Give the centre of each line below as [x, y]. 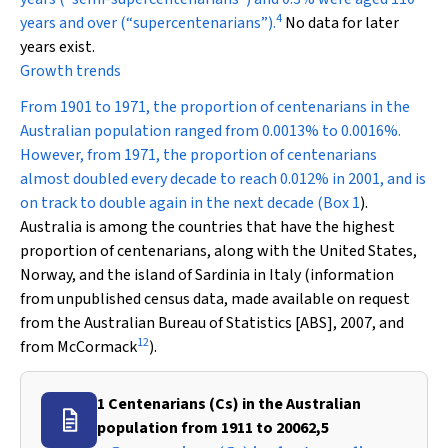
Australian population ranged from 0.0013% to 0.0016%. [210, 131]
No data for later [340, 23]
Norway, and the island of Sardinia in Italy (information [207, 275]
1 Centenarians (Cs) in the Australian [229, 404]
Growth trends [70, 71]
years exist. [57, 47]
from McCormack [78, 347]
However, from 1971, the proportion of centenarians [198, 155]
